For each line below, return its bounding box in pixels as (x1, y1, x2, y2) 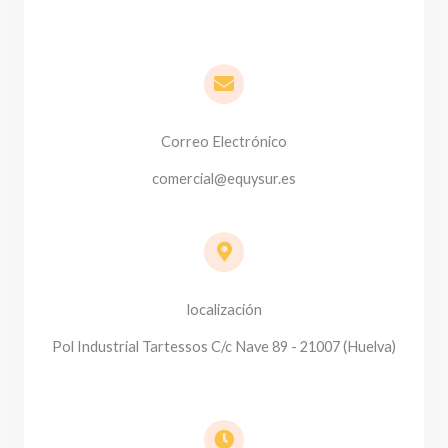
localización (186, 301, 262, 319)
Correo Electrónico (161, 133, 287, 151)
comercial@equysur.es (152, 170, 296, 188)
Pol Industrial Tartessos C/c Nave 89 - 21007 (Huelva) (52, 338, 396, 356)
